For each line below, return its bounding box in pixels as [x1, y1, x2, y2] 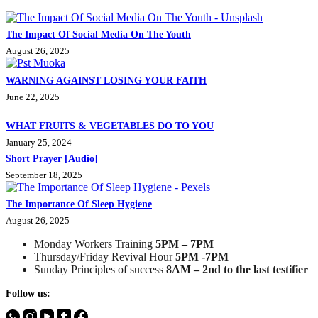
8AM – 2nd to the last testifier [166, 263, 308, 275]
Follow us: [6, 287, 50, 299]
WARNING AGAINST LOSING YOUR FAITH [6, 75, 207, 86]
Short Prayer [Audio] [6, 153, 98, 164]
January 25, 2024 [6, 136, 72, 148]
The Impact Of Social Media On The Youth [6, 29, 191, 40]
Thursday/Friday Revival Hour [34, 250, 175, 263]
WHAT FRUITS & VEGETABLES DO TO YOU [6, 120, 214, 131]
